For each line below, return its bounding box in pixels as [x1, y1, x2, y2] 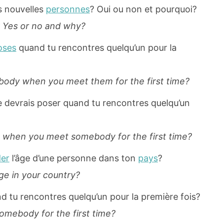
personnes [46, 4, 90, 15]
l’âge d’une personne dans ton [9, 153, 138, 164]
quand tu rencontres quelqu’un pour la [16, 42, 177, 53]
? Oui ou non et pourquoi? [90, 4, 197, 15]
